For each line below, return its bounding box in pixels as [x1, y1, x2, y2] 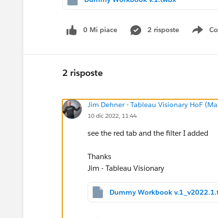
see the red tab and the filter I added [88, 128, 208, 138]
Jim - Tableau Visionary [88, 163, 164, 173]
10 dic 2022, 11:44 [88, 111, 137, 120]
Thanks [88, 151, 111, 161]
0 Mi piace [83, 25, 117, 34]
